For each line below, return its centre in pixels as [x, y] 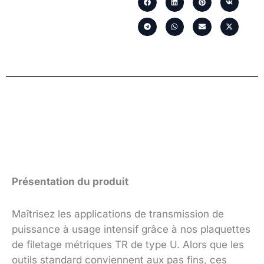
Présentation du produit [70, 181]
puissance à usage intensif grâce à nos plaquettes [131, 230]
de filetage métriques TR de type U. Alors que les [128, 245]
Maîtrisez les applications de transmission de [118, 214]
